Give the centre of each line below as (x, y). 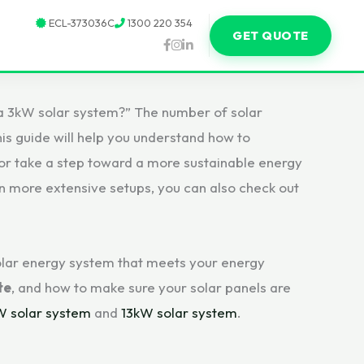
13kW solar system (179, 312)
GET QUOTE (271, 35)
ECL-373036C (81, 23)
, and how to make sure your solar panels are (151, 287)
